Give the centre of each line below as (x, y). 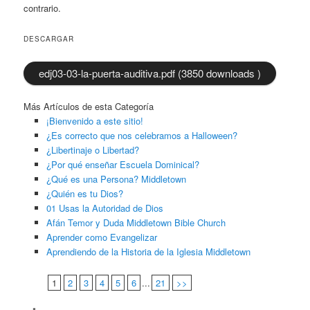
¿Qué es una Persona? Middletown (116, 179)
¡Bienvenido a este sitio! (94, 121)
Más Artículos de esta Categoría (89, 107)
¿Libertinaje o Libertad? (92, 150)
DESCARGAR (49, 39)
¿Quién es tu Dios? (84, 194)
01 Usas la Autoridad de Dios (104, 208)
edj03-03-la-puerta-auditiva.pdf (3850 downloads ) (150, 73)
